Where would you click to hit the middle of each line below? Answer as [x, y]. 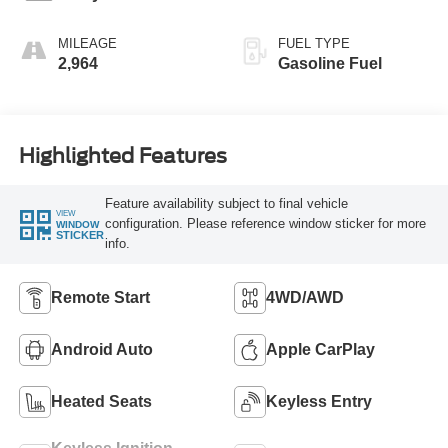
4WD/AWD [305, 298]
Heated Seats [101, 402]
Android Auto [101, 350]
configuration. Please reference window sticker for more [265, 224]
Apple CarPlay [320, 350]
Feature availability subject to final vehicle [226, 204]
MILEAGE [87, 44]
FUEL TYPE [314, 44]
